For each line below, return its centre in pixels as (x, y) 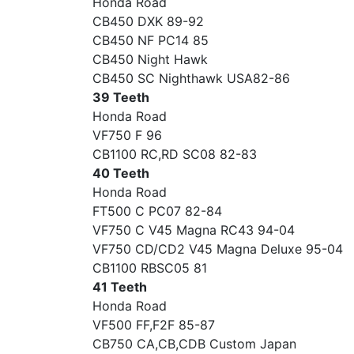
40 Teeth (121, 173)
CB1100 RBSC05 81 (150, 268)
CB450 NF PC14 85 (151, 40)
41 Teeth (120, 287)
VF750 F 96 (127, 135)
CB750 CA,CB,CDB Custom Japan (194, 344)
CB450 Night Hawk (150, 59)
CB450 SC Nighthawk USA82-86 (191, 78)
